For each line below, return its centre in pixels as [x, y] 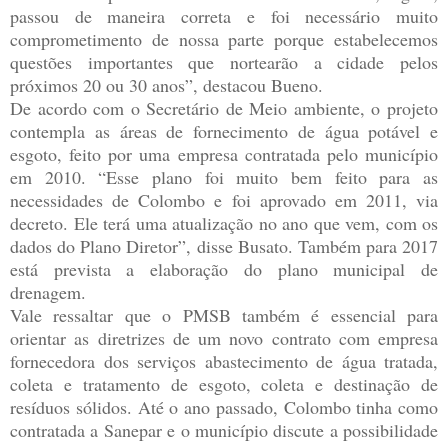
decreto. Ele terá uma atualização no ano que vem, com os [224, 222]
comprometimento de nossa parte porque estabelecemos [224, 38]
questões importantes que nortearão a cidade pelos [224, 61]
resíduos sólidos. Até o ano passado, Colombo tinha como [224, 406]
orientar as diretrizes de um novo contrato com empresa [224, 337]
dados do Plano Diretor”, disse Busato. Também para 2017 [224, 245]
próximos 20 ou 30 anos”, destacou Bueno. [166, 84]
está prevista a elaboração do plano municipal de [224, 268]
